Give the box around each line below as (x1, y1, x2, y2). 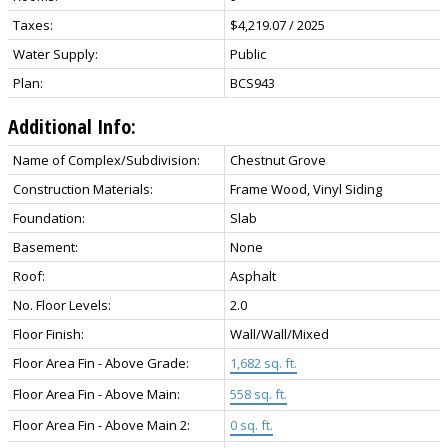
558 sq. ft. (230, 384, 287, 403)
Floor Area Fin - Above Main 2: (13, 415, 190, 434)
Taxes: (13, 15, 53, 34)
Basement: (13, 237, 78, 256)
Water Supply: (13, 44, 98, 63)
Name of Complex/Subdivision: (13, 150, 200, 169)
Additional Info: (8, 112, 136, 140)
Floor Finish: (13, 324, 84, 343)
